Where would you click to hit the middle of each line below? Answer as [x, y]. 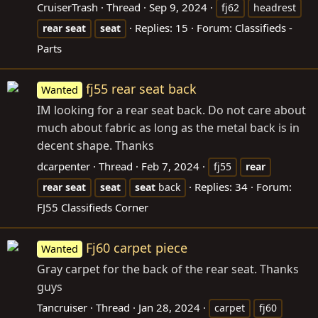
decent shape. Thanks [95, 146]
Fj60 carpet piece [137, 248]
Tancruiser [62, 308]
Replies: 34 [221, 187]
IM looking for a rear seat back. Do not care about [171, 110]
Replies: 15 [161, 28]
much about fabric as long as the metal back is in [168, 128]
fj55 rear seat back [142, 89]
